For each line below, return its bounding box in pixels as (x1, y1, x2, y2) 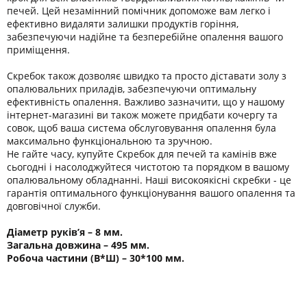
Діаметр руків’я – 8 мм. (7, 225, 123, 238)
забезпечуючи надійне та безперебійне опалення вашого (7, 29, 283, 43)
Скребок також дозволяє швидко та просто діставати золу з (7, 69, 286, 82)
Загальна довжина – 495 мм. (7, 238, 149, 251)
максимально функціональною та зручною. (7, 134, 212, 147)
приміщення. (7, 42, 70, 56)
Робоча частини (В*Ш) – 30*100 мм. (7, 251, 184, 265)
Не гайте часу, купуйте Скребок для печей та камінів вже (7, 147, 277, 160)
